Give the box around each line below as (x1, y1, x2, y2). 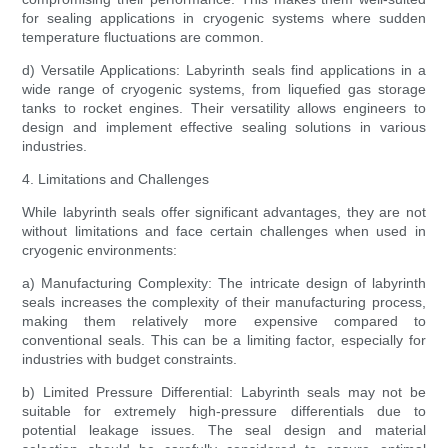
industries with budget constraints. (22, 351, 238, 368)
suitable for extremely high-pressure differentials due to (22, 403, 426, 420)
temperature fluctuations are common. (22, 29, 265, 46)
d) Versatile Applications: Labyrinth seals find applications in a (22, 62, 426, 79)
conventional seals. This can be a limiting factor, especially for (22, 332, 426, 349)
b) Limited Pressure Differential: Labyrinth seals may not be (22, 384, 426, 401)
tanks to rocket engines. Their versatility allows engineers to (22, 100, 426, 117)
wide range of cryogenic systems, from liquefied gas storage (22, 81, 426, 98)
